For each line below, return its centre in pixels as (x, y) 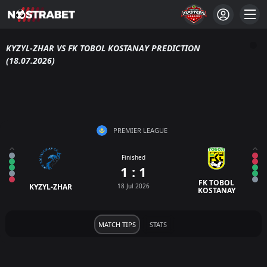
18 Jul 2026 (133, 186)
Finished (133, 157)
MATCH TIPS (117, 225)
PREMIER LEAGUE (140, 130)
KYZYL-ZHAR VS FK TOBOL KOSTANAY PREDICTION (103, 48)
